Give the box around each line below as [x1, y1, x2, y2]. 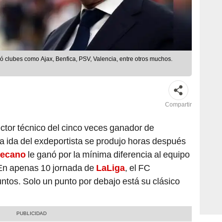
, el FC [125, 150, 150, 161]
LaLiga [96, 150, 125, 161]
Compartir [165, 89, 192, 96]
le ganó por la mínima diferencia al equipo [28, 137, 190, 148]
